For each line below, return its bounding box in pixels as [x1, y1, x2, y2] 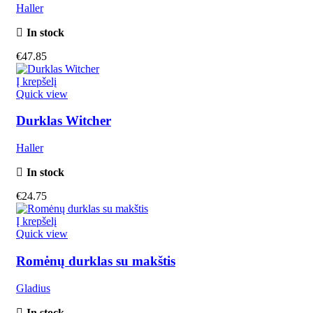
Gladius [16, 282, 50, 294]
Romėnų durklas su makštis [16, 253, 175, 268]
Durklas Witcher [16, 113, 111, 129]
